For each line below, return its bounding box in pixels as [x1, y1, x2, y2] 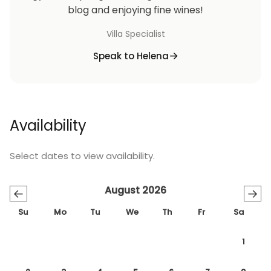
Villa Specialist [106, 28, 165, 40]
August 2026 [105, 183, 166, 197]
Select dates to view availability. [10, 149, 155, 162]
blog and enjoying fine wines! [68, 3, 203, 17]
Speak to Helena [93, 49, 169, 62]
